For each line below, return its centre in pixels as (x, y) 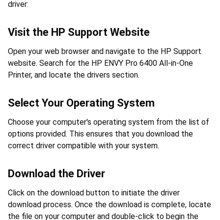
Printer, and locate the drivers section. (74, 75)
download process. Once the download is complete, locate (110, 204)
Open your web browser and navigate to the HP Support (105, 51)
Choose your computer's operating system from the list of (109, 122)
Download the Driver (56, 173)
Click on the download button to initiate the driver (94, 192)
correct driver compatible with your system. (83, 145)
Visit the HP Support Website (79, 32)
